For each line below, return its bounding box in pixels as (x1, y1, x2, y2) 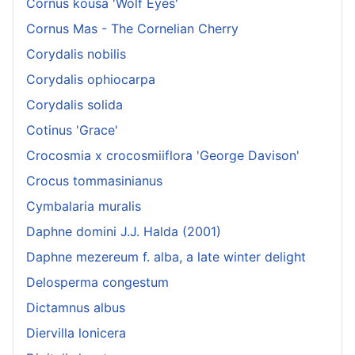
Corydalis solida (26, 97, 123, 113)
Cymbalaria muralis (26, 198, 141, 215)
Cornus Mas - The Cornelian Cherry (26, 21, 239, 37)
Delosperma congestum (26, 274, 169, 291)
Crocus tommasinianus (26, 173, 162, 189)
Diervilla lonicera (26, 325, 126, 342)
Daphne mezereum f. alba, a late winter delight (26, 249, 306, 265)
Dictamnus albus (26, 300, 125, 316)
